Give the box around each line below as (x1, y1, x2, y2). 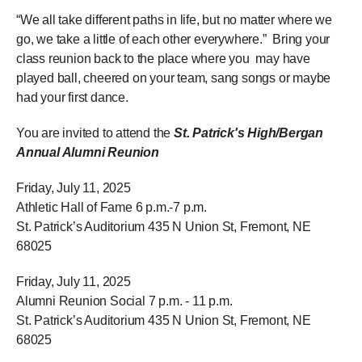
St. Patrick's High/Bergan (174, 126, 324, 141)
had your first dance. (16, 90, 135, 105)
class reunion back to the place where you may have (16, 52, 310, 66)
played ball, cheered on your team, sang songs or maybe (16, 71, 331, 86)
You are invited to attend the (16, 126, 174, 141)
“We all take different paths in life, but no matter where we (16, 13, 332, 27)
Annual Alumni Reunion (16, 145, 159, 160)
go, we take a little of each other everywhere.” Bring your (16, 32, 330, 47)
